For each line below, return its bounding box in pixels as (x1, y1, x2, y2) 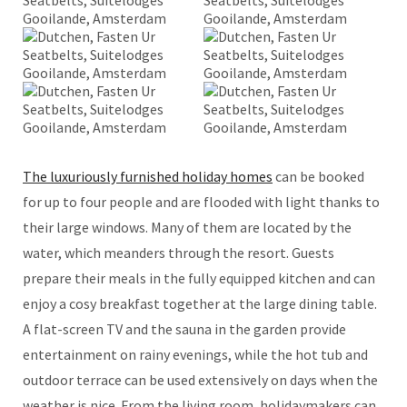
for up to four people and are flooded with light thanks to (23, 193, 380, 212)
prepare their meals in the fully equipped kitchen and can (23, 269, 375, 288)
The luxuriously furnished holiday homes (23, 167, 273, 186)
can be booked (273, 167, 364, 186)
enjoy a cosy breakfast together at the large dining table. (23, 294, 377, 313)
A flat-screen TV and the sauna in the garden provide (23, 320, 346, 339)
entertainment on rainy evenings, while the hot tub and (23, 345, 368, 364)
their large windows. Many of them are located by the (23, 218, 352, 237)
